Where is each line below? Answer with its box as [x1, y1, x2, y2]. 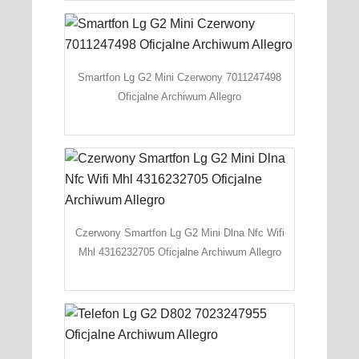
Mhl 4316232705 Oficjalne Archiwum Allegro [78, 245, 281, 258]
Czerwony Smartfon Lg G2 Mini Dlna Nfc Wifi [75, 226, 284, 239]
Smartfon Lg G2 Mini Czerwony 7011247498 [78, 71, 281, 83]
